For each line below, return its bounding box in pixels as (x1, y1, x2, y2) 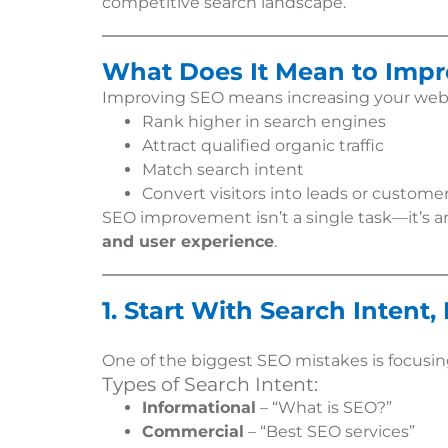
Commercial (142, 422, 244, 441)
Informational (142, 398, 256, 417)
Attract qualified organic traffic (142, 136, 384, 155)
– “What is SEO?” (256, 398, 392, 417)
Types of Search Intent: (102, 373, 318, 396)
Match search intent (142, 160, 304, 179)
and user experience (102, 232, 274, 251)
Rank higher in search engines (142, 112, 386, 131)
